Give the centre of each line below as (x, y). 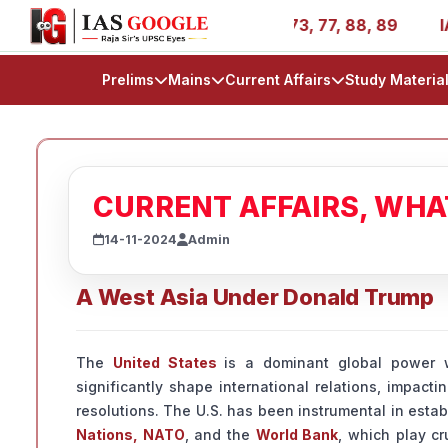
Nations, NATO (130, 435)
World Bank (297, 435)
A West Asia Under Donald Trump (255, 297)
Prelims (128, 79)
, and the (220, 435)
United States (168, 363)
